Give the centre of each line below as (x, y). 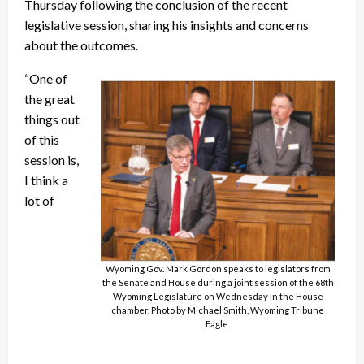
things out (52, 119)
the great (50, 99)
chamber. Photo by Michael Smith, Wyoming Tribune (218, 310)
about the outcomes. (81, 45)
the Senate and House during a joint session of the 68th (218, 283)
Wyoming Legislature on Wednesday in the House (218, 297)
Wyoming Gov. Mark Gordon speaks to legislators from (218, 269)
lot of (39, 201)
